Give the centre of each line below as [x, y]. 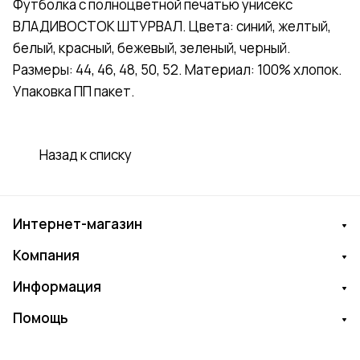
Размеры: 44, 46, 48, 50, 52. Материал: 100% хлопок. [178, 70]
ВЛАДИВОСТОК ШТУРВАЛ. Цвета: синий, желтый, [172, 27]
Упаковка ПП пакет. [74, 92]
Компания [46, 256]
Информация [57, 287]
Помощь [41, 318]
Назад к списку [86, 155]
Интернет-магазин [78, 224]
